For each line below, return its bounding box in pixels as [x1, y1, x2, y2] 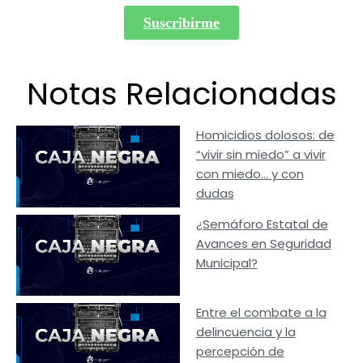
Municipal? [195, 254, 258, 271]
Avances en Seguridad [195, 234, 331, 252]
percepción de [195, 343, 284, 361]
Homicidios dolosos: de [195, 126, 335, 143]
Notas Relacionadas [26, 71, 337, 115]
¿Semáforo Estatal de [195, 215, 328, 233]
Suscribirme [143, 14, 220, 31]
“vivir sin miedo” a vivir [195, 145, 326, 163]
